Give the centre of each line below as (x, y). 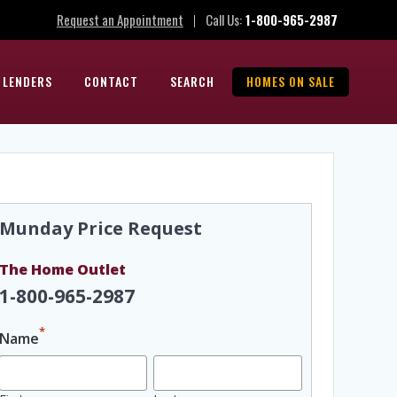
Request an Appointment (120, 19)
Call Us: (223, 19)
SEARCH (192, 82)
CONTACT (111, 82)
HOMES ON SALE (290, 82)
